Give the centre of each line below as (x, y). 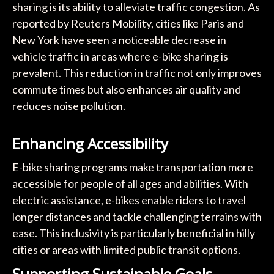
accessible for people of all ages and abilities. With (130, 183)
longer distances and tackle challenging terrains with (137, 216)
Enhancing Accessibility (90, 143)
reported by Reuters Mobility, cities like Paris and (128, 23)
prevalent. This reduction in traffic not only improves (137, 72)
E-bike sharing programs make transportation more (132, 167)
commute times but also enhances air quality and (126, 89)
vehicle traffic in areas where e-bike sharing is (120, 56)
